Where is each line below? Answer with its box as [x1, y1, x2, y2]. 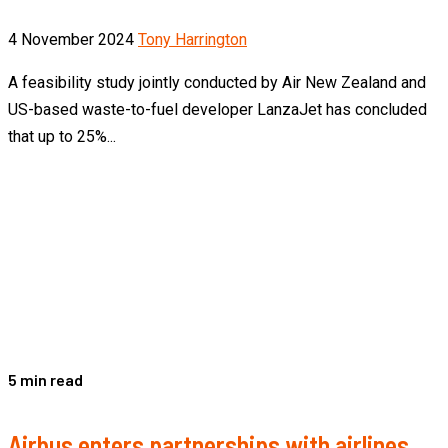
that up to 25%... [8, 126, 116, 146]
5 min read [8, 369, 83, 389]
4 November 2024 [8, 29, 138, 49]
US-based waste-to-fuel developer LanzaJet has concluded [8, 99, 427, 119]
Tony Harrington [138, 29, 247, 49]
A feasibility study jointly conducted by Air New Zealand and [8, 72, 426, 92]
